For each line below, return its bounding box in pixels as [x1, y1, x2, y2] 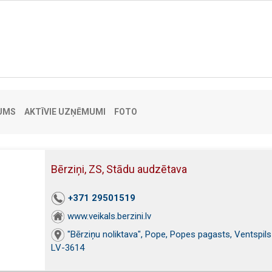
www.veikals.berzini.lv [67, 211, 151, 222]
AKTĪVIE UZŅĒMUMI [24, 107, 106, 117]
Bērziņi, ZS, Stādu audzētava [51, 163, 187, 175]
